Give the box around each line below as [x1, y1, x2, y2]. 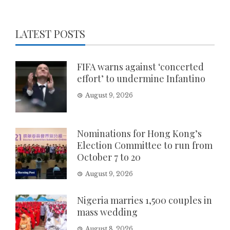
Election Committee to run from [77, 139, 213, 151]
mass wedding [77, 205, 138, 218]
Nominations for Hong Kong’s [77, 127, 202, 140]
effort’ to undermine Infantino [77, 72, 205, 85]
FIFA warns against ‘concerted [77, 60, 204, 73]
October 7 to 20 [77, 150, 141, 163]
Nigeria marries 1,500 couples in [77, 194, 212, 206]
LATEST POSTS [15, 26, 85, 41]
